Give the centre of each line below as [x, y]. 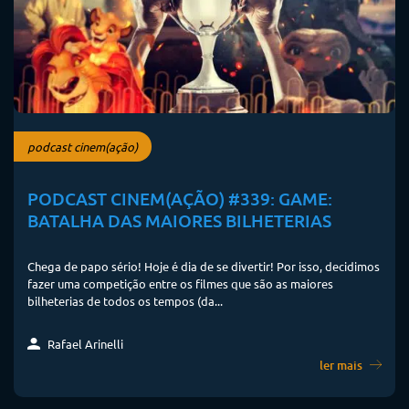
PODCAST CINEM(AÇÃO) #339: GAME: [180, 198]
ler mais [342, 365]
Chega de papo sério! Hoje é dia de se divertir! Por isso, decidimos [204, 266]
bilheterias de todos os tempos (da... [125, 300]
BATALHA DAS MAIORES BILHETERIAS [179, 220]
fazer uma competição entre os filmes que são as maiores [180, 283]
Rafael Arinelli [84, 343]
